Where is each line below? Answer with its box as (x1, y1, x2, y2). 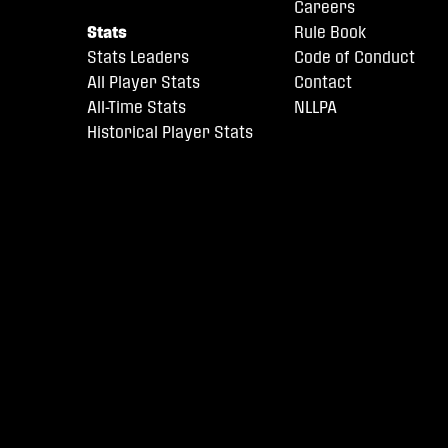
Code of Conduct (294, 47, 416, 67)
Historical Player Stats (87, 122, 253, 142)
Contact (294, 72, 353, 92)
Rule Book (294, 22, 367, 42)
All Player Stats (87, 72, 200, 92)
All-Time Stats (87, 97, 186, 117)
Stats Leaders (87, 47, 189, 67)
